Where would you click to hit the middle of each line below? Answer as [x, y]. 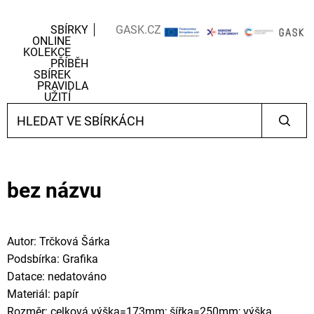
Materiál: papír [43, 294]
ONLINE [51, 41]
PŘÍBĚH [69, 63]
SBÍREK [52, 75]
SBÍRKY [69, 30]
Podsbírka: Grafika [53, 259]
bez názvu [54, 190]
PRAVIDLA [62, 86]
